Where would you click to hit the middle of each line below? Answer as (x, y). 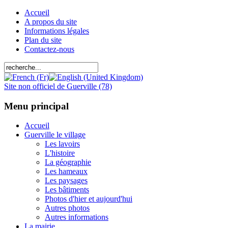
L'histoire (60, 153)
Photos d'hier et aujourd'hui (89, 199)
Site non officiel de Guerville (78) (58, 86)
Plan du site (43, 40)
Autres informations (77, 217)
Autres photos (67, 208)
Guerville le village (55, 135)
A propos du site (51, 22)
